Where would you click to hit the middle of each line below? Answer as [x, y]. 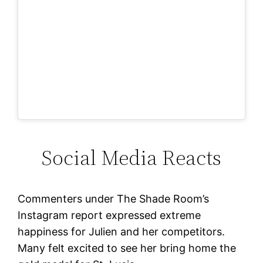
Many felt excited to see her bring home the [127, 248]
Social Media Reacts [131, 157]
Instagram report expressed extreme [109, 215]
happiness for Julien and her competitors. [122, 231]
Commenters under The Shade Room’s [114, 198]
